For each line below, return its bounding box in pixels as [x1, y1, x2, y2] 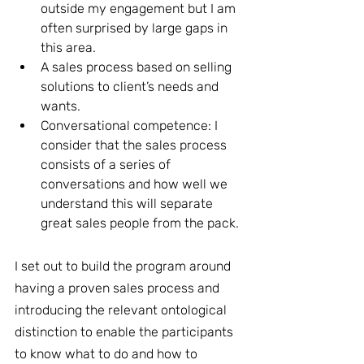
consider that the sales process [41, 137, 230, 153]
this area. [41, 40, 96, 55]
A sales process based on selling [41, 59, 235, 75]
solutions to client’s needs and [41, 79, 222, 94]
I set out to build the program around [15, 258, 234, 274]
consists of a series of [41, 157, 174, 172]
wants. [41, 98, 80, 114]
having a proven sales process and [15, 280, 223, 296]
